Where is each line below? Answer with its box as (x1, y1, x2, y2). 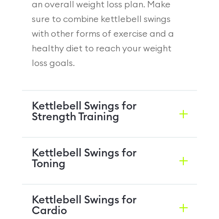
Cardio (31, 205, 67, 216)
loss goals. (31, 58, 75, 67)
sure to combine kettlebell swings (31, 14, 171, 23)
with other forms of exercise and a (31, 29, 174, 38)
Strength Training (31, 111, 119, 122)
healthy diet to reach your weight (31, 44, 172, 53)
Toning (31, 158, 66, 169)
